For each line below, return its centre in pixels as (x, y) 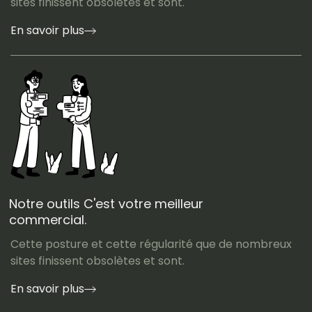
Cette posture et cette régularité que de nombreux (151, 244)
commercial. (48, 219)
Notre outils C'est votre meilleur (106, 203)
